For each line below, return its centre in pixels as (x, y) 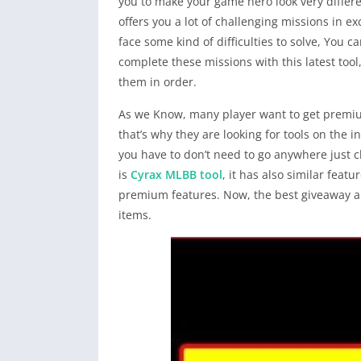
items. (135, 214)
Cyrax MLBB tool (176, 174)
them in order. (158, 81)
